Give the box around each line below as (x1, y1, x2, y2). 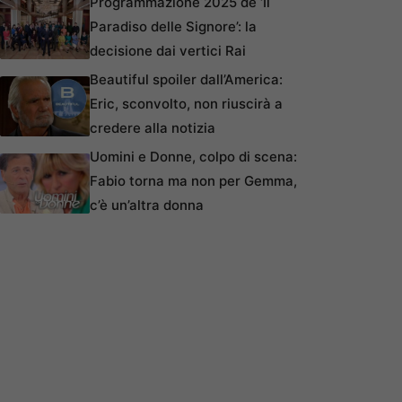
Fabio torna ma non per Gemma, (90, 172, 297, 190)
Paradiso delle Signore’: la (90, 18, 257, 36)
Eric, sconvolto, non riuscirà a (90, 95, 283, 113)
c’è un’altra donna (90, 197, 204, 214)
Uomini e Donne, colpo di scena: (90, 148, 297, 166)
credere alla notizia (90, 119, 215, 137)
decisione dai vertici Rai (90, 42, 246, 60)
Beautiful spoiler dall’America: (90, 71, 283, 89)
